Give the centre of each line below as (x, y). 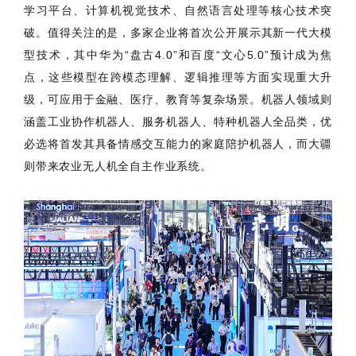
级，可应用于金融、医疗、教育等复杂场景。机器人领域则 (178, 100)
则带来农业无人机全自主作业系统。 (118, 166)
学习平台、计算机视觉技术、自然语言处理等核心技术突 (178, 11)
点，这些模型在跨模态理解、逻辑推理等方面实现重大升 (178, 77)
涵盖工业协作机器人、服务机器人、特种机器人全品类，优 (178, 122)
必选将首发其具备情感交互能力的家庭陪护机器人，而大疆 (178, 144)
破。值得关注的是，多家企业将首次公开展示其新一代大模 (178, 33)
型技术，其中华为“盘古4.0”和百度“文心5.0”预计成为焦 (178, 55)
